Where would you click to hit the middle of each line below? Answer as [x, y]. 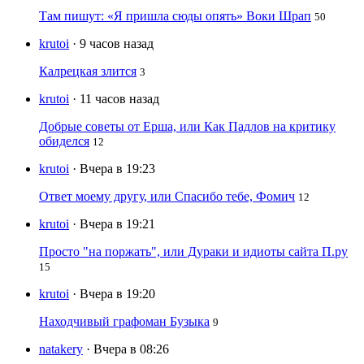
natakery [61, 349]
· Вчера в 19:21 [114, 224]
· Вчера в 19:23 [114, 169]
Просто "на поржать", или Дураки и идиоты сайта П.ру [193, 252]
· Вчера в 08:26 [128, 349]
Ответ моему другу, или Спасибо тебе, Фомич [167, 197]
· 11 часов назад [116, 99]
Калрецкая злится [88, 71]
